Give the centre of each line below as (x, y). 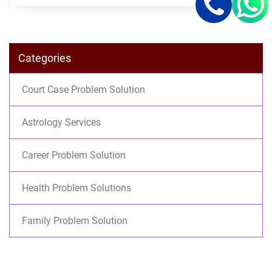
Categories (45, 58)
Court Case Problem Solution (83, 89)
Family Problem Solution (75, 220)
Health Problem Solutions (76, 188)
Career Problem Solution (74, 155)
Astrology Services (61, 122)
